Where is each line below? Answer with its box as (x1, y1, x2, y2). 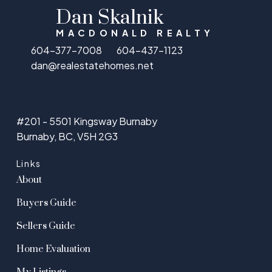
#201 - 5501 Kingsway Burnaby (16, 114, 157, 127)
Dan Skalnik (56, 5, 165, 31)
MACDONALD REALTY (56, 27, 214, 39)
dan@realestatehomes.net (30, 59, 154, 72)
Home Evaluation (16, 243, 90, 255)
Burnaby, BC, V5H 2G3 (16, 129, 118, 143)
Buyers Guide (16, 197, 76, 209)
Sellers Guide (16, 220, 75, 232)
